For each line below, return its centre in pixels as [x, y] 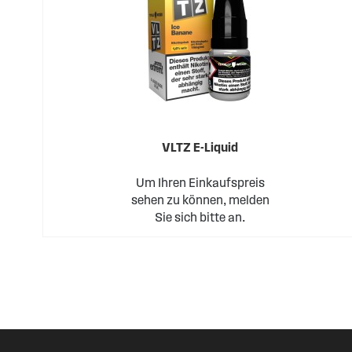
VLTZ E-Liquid [200, 147]
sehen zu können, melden [200, 200]
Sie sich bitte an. [200, 217]
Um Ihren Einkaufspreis [200, 183]
